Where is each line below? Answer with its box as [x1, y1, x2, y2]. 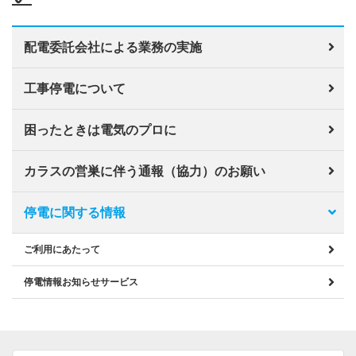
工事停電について [24, 81, 126, 95]
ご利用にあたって [24, 243, 100, 255]
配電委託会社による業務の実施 [24, 40, 202, 54]
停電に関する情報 [24, 205, 126, 219]
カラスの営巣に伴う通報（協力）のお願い [24, 164, 265, 178]
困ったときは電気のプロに [24, 122, 176, 137]
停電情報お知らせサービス [24, 276, 138, 288]
